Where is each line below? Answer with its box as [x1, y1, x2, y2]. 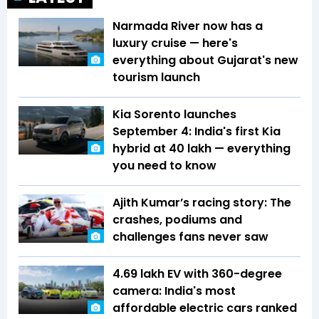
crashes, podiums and [113, 211, 242, 229]
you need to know [113, 157, 216, 174]
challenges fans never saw [113, 229, 268, 246]
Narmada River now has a [113, 18, 263, 35]
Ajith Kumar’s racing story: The [113, 194, 291, 211]
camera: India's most [113, 283, 236, 300]
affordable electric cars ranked [113, 300, 297, 317]
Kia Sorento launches [113, 106, 236, 123]
